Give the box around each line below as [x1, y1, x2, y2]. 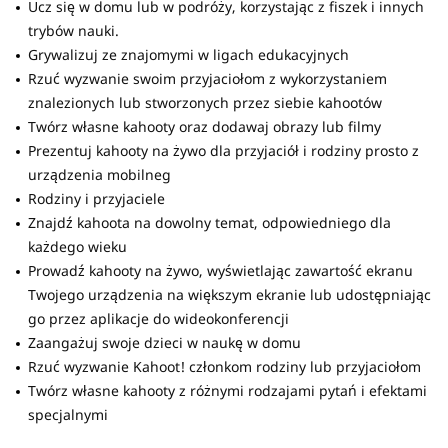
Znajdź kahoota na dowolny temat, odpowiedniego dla [28, 213, 391, 232]
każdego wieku [28, 237, 127, 256]
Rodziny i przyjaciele [28, 189, 165, 208]
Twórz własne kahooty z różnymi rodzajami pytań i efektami [28, 381, 427, 400]
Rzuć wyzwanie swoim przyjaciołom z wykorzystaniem [28, 69, 387, 88]
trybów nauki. [28, 21, 119, 40]
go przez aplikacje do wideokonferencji [28, 309, 289, 328]
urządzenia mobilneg [28, 165, 171, 184]
